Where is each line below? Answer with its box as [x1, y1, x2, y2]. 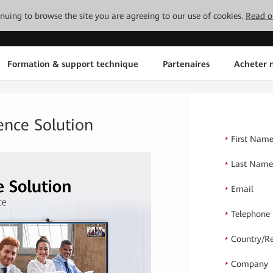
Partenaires [162, 58, 210, 69]
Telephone [231, 209, 271, 219]
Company [231, 259, 269, 269]
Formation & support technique [7, 58, 138, 69]
